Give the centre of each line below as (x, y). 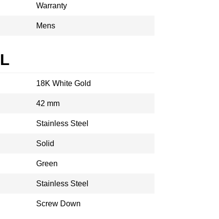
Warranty (52, 6)
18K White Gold (64, 83)
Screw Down (58, 204)
